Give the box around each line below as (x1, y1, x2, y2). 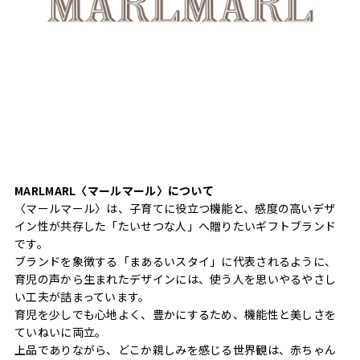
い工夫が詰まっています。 (14, 288, 150, 305)
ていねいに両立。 (14, 323, 107, 340)
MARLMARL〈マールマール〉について (14, 182, 214, 198)
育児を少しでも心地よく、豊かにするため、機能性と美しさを (14, 305, 337, 322)
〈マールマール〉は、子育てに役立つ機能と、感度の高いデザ (14, 199, 336, 216)
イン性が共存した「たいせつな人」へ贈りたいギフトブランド (14, 217, 337, 234)
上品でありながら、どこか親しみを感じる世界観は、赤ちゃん (14, 341, 337, 358)
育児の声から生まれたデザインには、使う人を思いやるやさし (14, 270, 337, 287)
